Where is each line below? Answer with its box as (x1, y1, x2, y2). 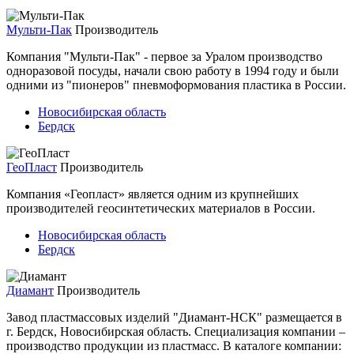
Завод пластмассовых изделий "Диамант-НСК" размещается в (6, 310, 342, 324)
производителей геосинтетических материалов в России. (6, 201, 315, 215)
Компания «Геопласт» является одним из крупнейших (6, 186, 299, 201)
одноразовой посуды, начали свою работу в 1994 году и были (6, 63, 339, 77)
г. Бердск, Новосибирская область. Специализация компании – (6, 324, 345, 338)
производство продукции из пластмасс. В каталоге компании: (6, 338, 341, 352)
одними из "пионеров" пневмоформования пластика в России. (6, 77, 346, 92)
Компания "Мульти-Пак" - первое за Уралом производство (6, 49, 322, 63)
